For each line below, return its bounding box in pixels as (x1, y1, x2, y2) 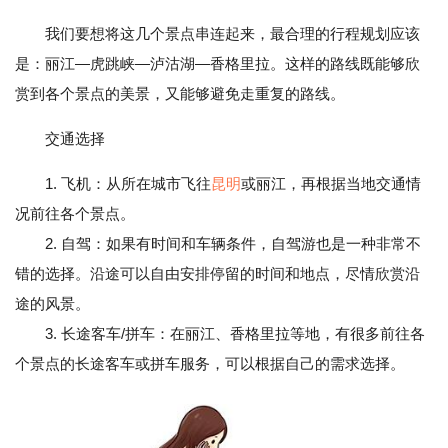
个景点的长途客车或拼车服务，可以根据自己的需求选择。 (15, 355, 405, 372)
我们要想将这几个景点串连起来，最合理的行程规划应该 (45, 25, 420, 42)
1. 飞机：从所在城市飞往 (45, 175, 211, 192)
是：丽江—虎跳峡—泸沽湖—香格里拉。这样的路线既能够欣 (15, 55, 420, 72)
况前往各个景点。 (15, 205, 135, 222)
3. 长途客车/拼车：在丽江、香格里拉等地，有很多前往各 (15, 325, 425, 342)
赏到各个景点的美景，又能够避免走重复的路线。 (15, 85, 345, 102)
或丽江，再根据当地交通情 (241, 175, 421, 192)
